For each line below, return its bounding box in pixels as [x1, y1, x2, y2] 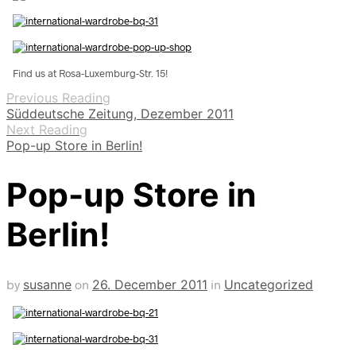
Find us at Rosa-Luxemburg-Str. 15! [13, 66, 168, 79]
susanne [23, 276, 72, 292]
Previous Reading [6, 89, 110, 106]
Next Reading [6, 121, 87, 137]
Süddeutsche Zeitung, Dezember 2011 [6, 105, 234, 122]
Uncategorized [224, 276, 313, 292]
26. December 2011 [92, 276, 207, 292]
